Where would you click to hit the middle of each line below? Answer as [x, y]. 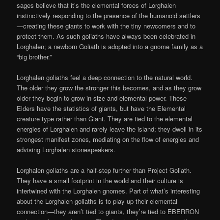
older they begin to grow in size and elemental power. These [102, 98]
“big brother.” [34, 56]
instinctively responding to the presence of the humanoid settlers [109, 15]
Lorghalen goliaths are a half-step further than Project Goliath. [104, 170]
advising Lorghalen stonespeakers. [66, 149]
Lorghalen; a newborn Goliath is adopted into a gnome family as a [110, 46]
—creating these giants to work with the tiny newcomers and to [106, 26]
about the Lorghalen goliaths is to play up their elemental [97, 201]
